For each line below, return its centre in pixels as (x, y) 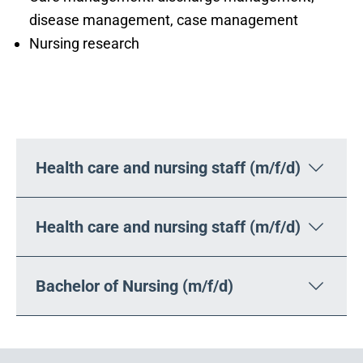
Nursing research (84, 43)
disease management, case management (164, 19)
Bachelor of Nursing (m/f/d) (135, 286)
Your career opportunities (181, 106)
